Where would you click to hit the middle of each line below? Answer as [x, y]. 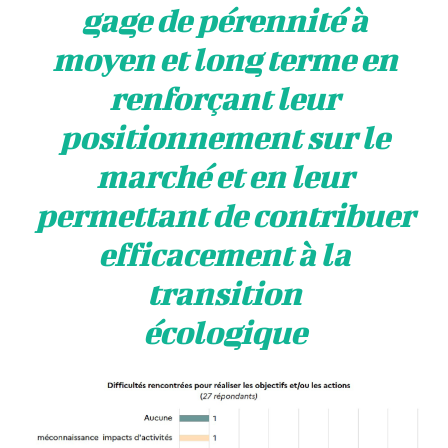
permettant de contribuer [224, 215]
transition [224, 293]
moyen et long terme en [224, 59]
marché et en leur [224, 176]
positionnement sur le [224, 137]
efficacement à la [224, 254]
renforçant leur [224, 98]
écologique [224, 332]
